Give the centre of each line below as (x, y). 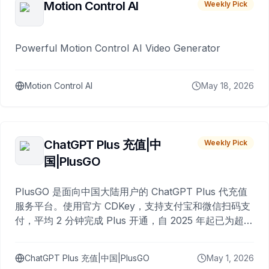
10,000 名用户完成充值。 (71, 235)
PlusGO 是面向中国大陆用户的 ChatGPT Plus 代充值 (131, 192)
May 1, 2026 (230, 258)
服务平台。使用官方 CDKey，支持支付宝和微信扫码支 (133, 206)
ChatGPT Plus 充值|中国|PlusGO (87, 258)
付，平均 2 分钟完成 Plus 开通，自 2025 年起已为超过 (134, 221)
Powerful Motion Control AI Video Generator (118, 48)
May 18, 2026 (228, 86)
